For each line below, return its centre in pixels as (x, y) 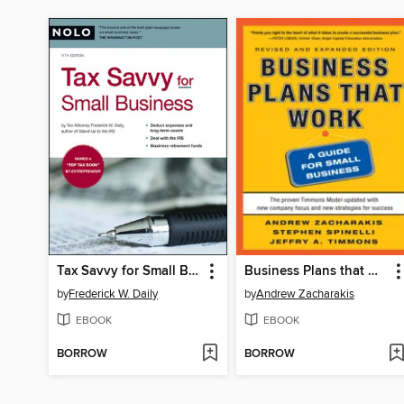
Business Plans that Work (372, 272)
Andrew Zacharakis (305, 294)
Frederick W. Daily (114, 294)
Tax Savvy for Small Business (194, 272)
